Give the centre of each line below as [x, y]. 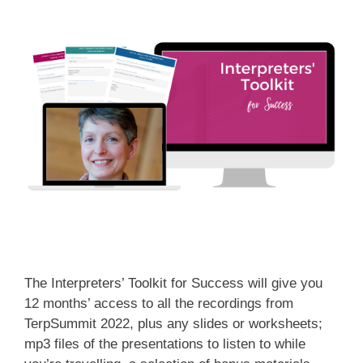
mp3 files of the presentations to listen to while [165, 344]
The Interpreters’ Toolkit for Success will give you [173, 283]
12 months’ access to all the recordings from [159, 303]
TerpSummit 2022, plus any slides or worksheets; [173, 323]
